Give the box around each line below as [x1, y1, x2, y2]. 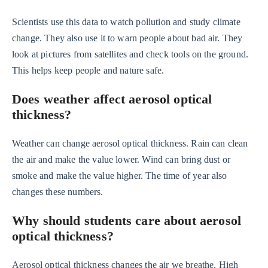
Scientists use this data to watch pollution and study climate [12, 16, 240, 27]
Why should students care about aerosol [12, 213, 242, 228]
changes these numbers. [12, 187, 103, 197]
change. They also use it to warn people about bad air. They [12, 32, 243, 43]
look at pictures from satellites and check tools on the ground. [12, 48, 249, 59]
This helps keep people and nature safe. [12, 65, 165, 75]
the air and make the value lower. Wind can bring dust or [12, 154, 230, 165]
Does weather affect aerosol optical [12, 92, 212, 106]
